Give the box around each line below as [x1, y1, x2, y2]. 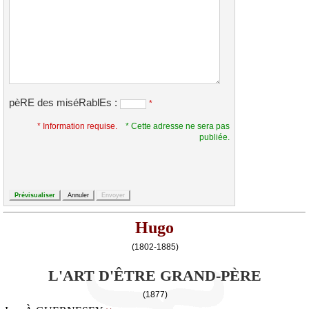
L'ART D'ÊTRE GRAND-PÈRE [48, 268, 261, 285]
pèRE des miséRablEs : [9, 97, 120, 109]
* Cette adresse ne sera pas [126, 121, 230, 131]
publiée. [199, 132, 230, 142]
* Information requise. [37, 121, 117, 131]
